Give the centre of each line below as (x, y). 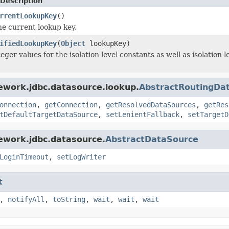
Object (73, 43)
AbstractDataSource (152, 139)
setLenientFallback (143, 114)
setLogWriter (81, 157)
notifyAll (26, 199)
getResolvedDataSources (151, 105)
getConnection (71, 105)
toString (69, 199)
